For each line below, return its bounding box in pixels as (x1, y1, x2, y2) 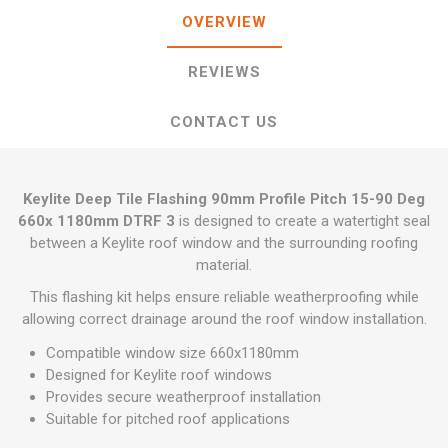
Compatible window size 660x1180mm (46, 344, 299, 362)
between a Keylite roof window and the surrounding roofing (30, 234, 418, 252)
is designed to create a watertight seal (175, 212, 430, 230)
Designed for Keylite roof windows (46, 366, 272, 384)
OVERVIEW (181, 13, 267, 31)
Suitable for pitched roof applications (46, 410, 290, 428)
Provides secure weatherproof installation (46, 388, 321, 406)
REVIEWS (187, 63, 261, 81)
